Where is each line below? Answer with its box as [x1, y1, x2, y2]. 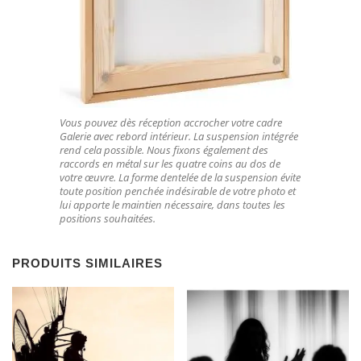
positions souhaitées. [60, 210, 156, 226]
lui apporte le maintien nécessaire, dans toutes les [60, 197, 285, 212]
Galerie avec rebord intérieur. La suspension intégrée [60, 128, 298, 143]
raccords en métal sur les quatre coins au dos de [60, 156, 280, 171]
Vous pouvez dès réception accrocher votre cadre [60, 114, 282, 130]
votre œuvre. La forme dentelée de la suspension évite [60, 169, 301, 185]
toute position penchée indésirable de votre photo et [60, 183, 296, 198]
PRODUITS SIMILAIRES [12, 257, 163, 271]
